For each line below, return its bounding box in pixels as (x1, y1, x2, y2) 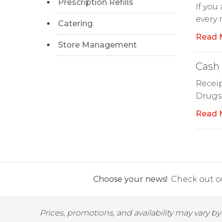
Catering (58, 19, 93, 28)
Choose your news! (93, 174, 167, 184)
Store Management (58, 40, 137, 50)
